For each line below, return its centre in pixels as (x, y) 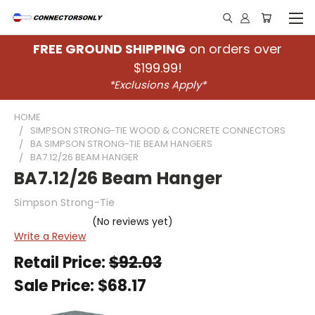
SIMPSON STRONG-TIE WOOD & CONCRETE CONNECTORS (158, 130)
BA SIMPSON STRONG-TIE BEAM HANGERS (121, 144)
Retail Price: (62, 262)
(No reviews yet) (132, 221)
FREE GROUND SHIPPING (109, 49)
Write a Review (50, 236)
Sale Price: (56, 285)
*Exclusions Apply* (157, 85)
